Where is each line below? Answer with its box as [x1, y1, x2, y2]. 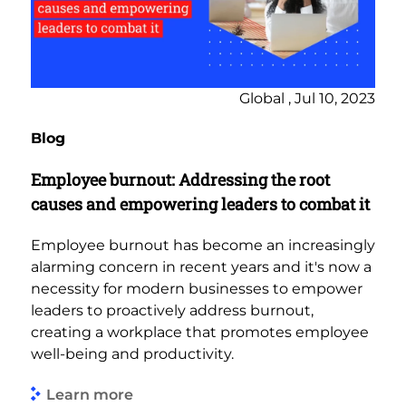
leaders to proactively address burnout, [31, 302, 314, 320]
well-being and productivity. [31, 345, 234, 363]
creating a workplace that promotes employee [31, 324, 369, 342]
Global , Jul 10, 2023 [239, 90, 375, 108]
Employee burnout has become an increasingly [31, 237, 375, 255]
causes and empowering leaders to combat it [31, 193, 370, 216]
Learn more [46, 385, 133, 403]
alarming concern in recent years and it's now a [31, 258, 372, 276]
